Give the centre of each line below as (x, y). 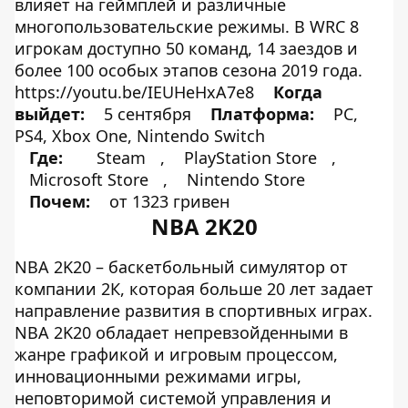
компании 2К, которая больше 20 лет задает (194, 289)
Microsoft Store (89, 179)
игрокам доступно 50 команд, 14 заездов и (186, 48)
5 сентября (148, 114)
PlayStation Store (250, 158)
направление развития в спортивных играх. (194, 311)
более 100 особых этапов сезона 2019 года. (189, 70)
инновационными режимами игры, (158, 376)
